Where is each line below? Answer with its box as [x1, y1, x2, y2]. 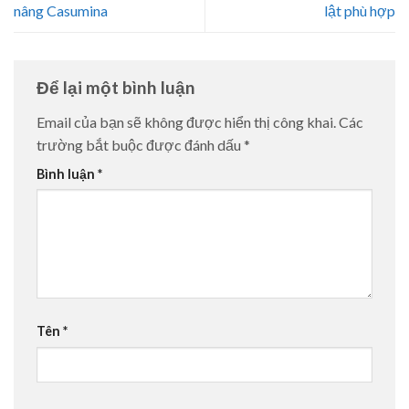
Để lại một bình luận [37, 76, 199, 98]
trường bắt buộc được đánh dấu [37, 135, 244, 153]
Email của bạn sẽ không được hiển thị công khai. [37, 112, 336, 131]
